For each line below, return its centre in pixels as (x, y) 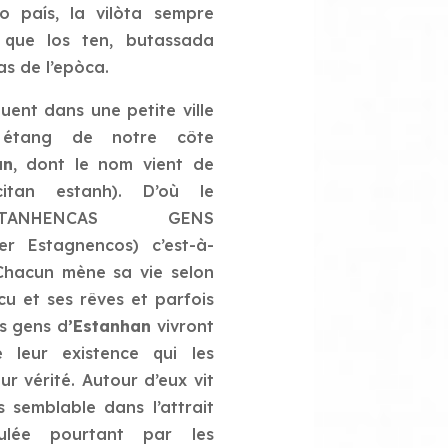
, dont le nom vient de (113, 163)
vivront (182, 325)
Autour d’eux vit (147, 379)
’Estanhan (109, 325)
